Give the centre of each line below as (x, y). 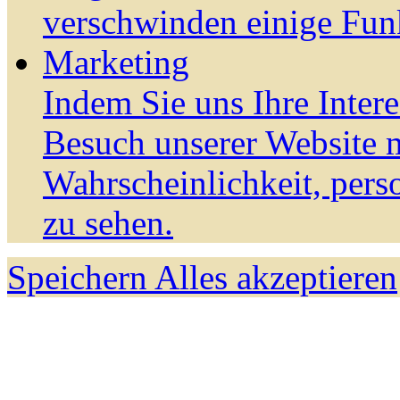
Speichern (81, 278)
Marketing (116, 62)
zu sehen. (108, 223)
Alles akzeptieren (276, 278)
